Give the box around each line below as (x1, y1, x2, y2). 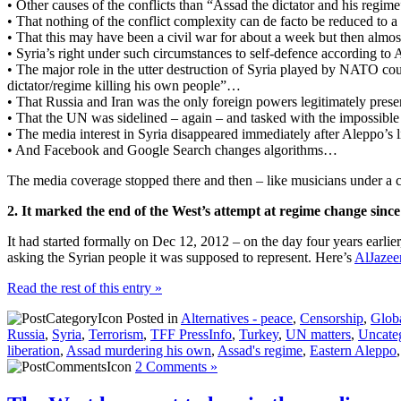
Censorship (300, 311, 363, 327)
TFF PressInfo (150, 327, 232, 343)
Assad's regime (218, 343, 303, 359)
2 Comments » (135, 359, 218, 375)
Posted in (123, 311, 181, 327)
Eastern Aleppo (310, 343, 397, 359)
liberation (7, 343, 60, 359)
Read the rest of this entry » (7, 280, 162, 296)
